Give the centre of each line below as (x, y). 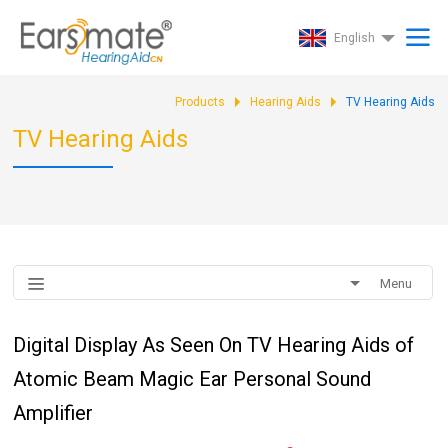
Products (199, 102)
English (354, 38)
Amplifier (53, 413)
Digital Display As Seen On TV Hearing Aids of (214, 345)
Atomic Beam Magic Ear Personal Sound (192, 379)
